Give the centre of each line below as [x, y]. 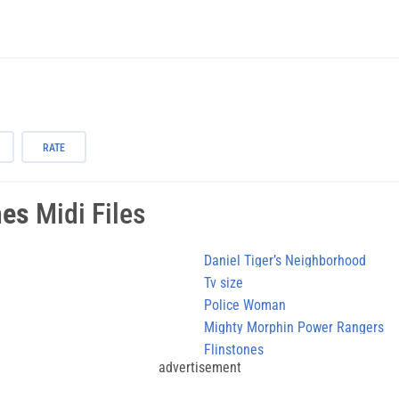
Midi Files [88, 213]
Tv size [224, 282]
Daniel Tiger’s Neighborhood [285, 260]
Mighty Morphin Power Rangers [294, 327]
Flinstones [234, 349]
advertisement [199, 367]
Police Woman [245, 305]
